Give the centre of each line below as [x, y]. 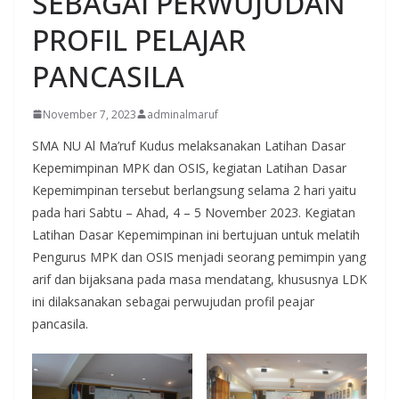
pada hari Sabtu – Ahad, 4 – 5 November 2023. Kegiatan [194, 212]
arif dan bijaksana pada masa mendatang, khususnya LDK [199, 279]
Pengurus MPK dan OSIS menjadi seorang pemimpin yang [199, 256]
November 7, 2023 [90, 114]
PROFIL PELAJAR [139, 39]
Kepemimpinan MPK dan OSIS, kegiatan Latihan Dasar [189, 167]
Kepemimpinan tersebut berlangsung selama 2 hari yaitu [194, 190]
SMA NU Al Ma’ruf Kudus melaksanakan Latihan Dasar [189, 145]
